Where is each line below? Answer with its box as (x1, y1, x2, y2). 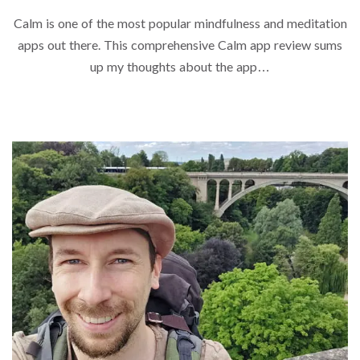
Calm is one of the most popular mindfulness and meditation (13, 14, 347, 31)
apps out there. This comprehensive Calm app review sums (18, 36, 342, 52)
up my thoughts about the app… (90, 58, 270, 74)
